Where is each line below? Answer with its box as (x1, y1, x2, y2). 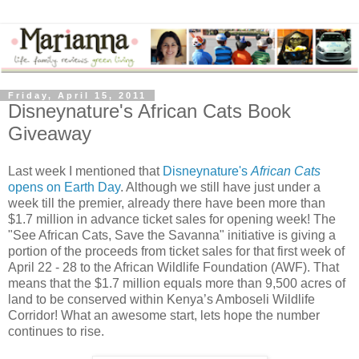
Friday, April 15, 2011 (8, 90, 147, 100)
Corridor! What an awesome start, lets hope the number (8, 309, 320, 323)
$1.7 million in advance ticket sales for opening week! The (8, 212, 336, 227)
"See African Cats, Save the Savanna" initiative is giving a (8, 228, 336, 243)
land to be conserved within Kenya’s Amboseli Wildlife (8, 292, 315, 307)
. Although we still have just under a (120, 180, 321, 195)
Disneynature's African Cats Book (8, 99, 291, 122)
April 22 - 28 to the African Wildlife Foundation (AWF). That (8, 260, 339, 275)
